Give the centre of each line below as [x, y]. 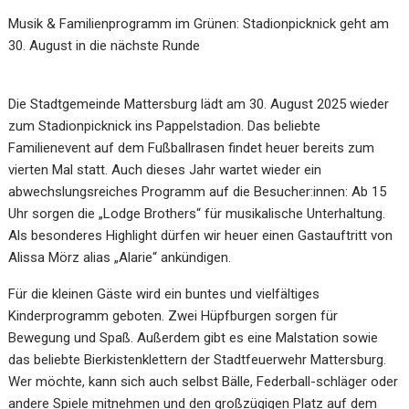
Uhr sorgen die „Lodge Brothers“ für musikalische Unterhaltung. [197, 214]
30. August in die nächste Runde [105, 46]
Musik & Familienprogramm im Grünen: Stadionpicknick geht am [199, 24]
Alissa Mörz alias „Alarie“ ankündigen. [120, 257]
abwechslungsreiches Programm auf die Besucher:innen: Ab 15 [198, 192]
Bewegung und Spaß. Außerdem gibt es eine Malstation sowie [194, 338]
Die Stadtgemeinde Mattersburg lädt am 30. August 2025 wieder [199, 104]
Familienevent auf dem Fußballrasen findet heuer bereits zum [192, 148]
